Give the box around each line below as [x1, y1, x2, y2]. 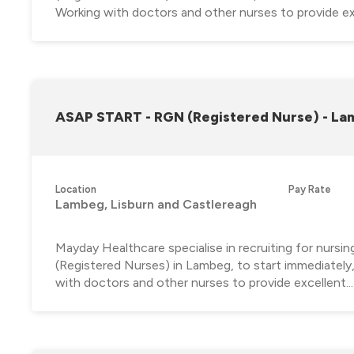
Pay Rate [288, 183, 331, 195]
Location [55, 183, 96, 195]
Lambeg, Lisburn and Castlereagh [55, 196, 257, 212]
